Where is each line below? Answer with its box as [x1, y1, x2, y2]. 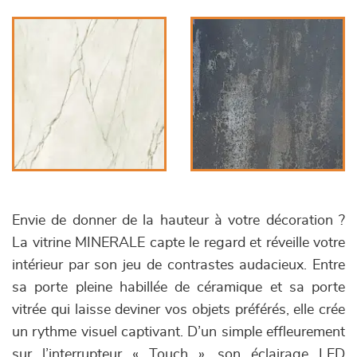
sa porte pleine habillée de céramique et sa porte [12, 280, 345, 296]
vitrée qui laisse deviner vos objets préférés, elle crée [12, 303, 345, 318]
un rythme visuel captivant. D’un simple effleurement [12, 325, 345, 340]
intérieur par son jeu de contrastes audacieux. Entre [12, 258, 345, 273]
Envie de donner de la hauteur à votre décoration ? [12, 214, 345, 229]
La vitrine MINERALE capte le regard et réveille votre [12, 236, 345, 251]
